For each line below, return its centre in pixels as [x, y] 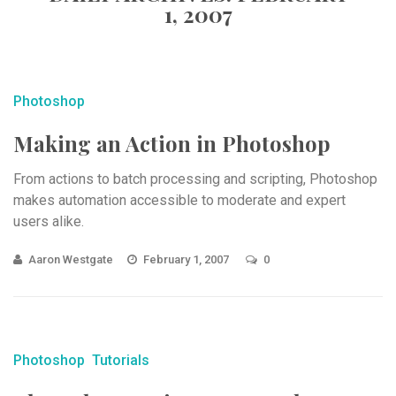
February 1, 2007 [187, 259]
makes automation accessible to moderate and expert [179, 200]
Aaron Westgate [71, 259]
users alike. [49, 221]
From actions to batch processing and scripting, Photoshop [195, 179]
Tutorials [121, 360]
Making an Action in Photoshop [172, 143]
